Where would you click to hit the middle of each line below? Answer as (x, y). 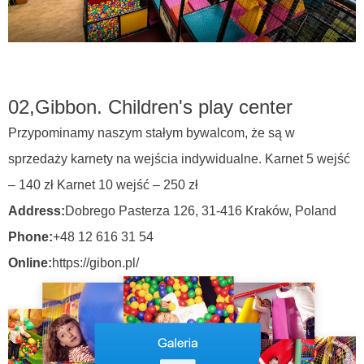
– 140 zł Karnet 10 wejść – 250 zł (103, 184)
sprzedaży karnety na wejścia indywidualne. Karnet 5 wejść (179, 158)
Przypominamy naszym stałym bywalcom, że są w (151, 132)
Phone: (30, 236)
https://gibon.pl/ (95, 262)
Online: (30, 262)
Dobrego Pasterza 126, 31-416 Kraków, (180, 210)
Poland (315, 210)
